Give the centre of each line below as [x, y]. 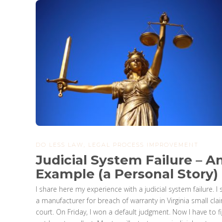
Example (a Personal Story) [127, 174]
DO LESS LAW [60, 145]
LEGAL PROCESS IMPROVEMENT [143, 145]
